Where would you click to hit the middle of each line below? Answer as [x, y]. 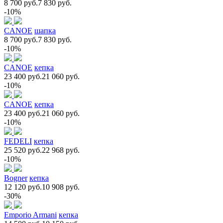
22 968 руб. [61, 150]
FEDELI [18, 141]
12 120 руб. [23, 187]
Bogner [16, 178]
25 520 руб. [23, 150]
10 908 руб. [61, 187]
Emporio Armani [30, 215]
